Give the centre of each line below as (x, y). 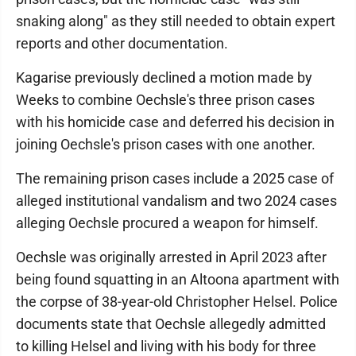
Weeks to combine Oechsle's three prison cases (165, 99)
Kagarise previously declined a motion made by (164, 77)
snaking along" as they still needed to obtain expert (176, 21)
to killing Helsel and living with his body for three (166, 346)
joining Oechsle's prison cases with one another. (166, 144)
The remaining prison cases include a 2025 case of (175, 178)
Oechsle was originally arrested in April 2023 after (171, 257)
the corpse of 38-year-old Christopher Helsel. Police (177, 301)
